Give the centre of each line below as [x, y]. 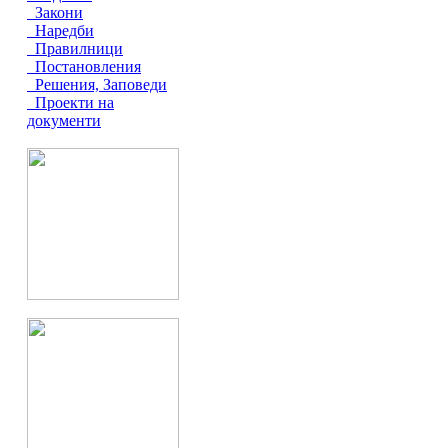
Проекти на [70, 102]
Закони [55, 12]
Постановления [84, 66]
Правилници [75, 48]
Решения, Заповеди [97, 84]
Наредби [60, 30]
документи [64, 120]
